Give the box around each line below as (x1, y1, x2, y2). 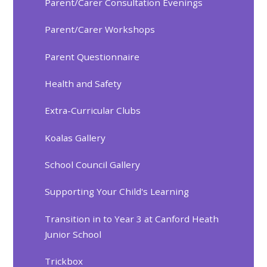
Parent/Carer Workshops (45, 23, 156, 36)
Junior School (45, 228, 102, 240)
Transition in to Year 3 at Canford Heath (45, 212, 219, 225)
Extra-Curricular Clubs (45, 104, 141, 117)
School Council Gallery (45, 159, 141, 171)
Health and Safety (45, 77, 122, 89)
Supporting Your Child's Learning (45, 185, 190, 198)
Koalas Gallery (45, 131, 106, 144)
